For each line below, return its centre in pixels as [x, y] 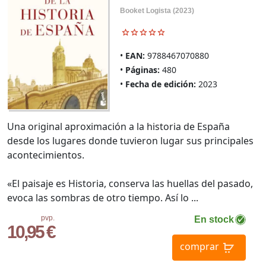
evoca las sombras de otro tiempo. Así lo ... [103, 197]
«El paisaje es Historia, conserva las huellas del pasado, [130, 183]
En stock [214, 219]
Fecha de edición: [160, 84]
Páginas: [142, 69]
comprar [199, 246]
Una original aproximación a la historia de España [118, 126]
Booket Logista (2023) [157, 10]
